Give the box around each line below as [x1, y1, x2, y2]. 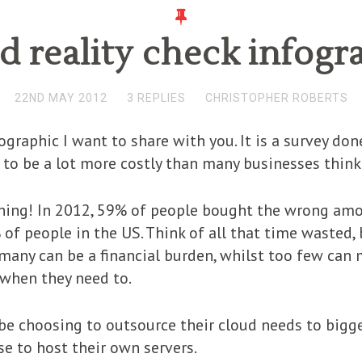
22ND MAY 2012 [14, 91, 107, 104]
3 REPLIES [126, 91, 186, 104]
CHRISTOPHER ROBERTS [204, 91, 348, 104]
